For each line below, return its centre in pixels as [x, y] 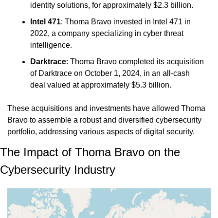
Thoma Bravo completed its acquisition [137, 61]
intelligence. [51, 45]
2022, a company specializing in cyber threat [107, 33]
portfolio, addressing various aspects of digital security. [101, 131]
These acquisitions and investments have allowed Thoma [106, 108]
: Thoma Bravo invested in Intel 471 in [126, 21]
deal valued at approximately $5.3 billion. [101, 85]
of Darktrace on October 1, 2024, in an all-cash [110, 73]
